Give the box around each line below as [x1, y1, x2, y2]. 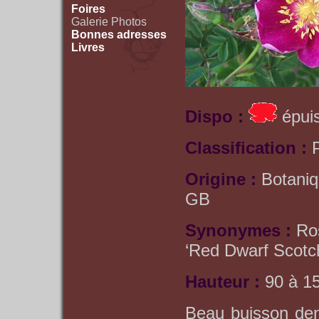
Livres [71, 41, 105, 53]
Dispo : [185, 106, 249, 126]
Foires [71, 3, 105, 15]
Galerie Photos [71, 16, 147, 28]
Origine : [185, 169, 261, 189]
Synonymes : [185, 220, 296, 240]
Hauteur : [185, 271, 265, 291]
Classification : [185, 137, 312, 157]
